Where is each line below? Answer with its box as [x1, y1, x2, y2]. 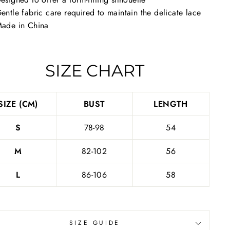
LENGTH [154, 98, 188, 110]
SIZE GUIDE [69, 218, 120, 227]
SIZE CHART [45, 61, 144, 81]
